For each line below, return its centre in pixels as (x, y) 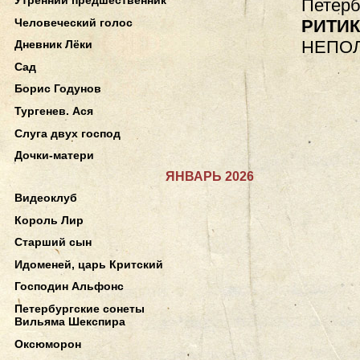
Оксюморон (48, 344)
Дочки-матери (54, 155)
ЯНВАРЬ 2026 (210, 176)
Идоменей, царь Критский (89, 264)
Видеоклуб (46, 197)
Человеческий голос (74, 22)
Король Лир (49, 220)
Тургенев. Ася (54, 111)
